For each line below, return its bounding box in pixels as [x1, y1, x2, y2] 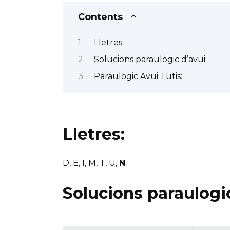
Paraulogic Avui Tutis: [93, 71, 182, 82]
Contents [78, 11, 123, 23]
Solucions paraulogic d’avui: [93, 54, 207, 64]
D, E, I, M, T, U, [63, 158, 119, 168]
